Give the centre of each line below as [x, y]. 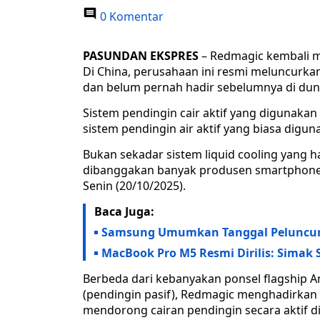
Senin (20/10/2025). [134, 186]
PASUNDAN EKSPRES [141, 56]
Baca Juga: [124, 212]
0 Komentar [130, 17]
